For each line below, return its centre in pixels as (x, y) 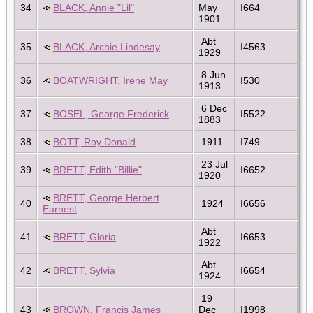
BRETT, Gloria (85, 236)
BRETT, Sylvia (84, 270)
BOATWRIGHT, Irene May (110, 80)
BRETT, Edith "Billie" (97, 169)
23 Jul (213, 164)
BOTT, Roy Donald (94, 141)
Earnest (60, 209)
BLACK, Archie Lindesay (107, 46)
